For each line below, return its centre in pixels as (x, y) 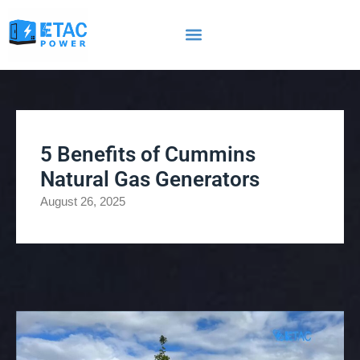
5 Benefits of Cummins (148, 154)
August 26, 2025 (83, 201)
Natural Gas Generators (150, 179)
